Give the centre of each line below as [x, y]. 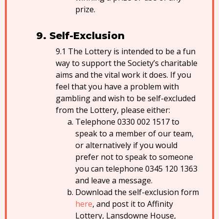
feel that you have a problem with [117, 87]
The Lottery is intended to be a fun [132, 51]
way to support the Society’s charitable [127, 63]
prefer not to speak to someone [134, 157]
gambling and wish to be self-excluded [126, 98]
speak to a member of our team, [134, 133]
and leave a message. [114, 180]
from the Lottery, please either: [113, 110]
